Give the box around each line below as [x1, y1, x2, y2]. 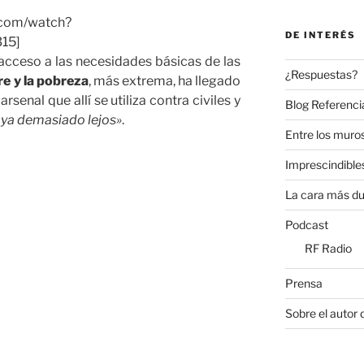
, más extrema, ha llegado [88, 72, 241, 89]
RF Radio [304, 240, 352, 255]
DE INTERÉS [284, 28, 356, 41]
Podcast [284, 217, 328, 232]
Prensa [284, 275, 323, 290]
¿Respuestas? [284, 67, 357, 81]
